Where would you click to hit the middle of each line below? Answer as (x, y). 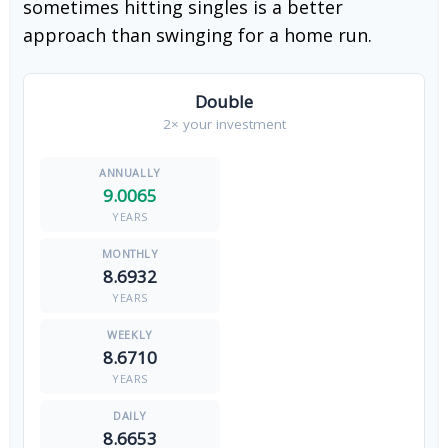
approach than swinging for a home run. (197, 35)
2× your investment (224, 124)
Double (224, 101)
